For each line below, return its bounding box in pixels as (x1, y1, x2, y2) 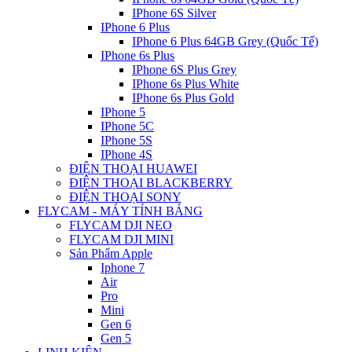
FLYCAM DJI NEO (69, 218, 172, 232)
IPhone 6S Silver (132, 6, 216, 20)
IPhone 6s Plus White (132, 77, 239, 90)
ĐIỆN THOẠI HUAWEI (69, 162, 197, 175)
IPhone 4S (101, 148, 152, 161)
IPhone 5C (101, 119, 154, 133)
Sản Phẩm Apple (69, 247, 152, 260)
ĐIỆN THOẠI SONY (69, 190, 181, 203)
